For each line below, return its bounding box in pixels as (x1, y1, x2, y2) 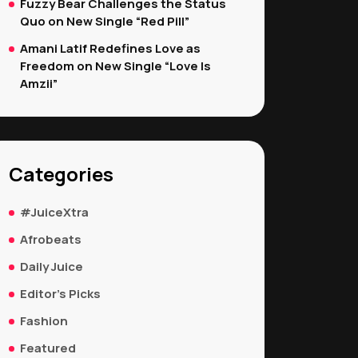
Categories (9, 161, 113, 187)
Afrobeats (20, 231, 82, 248)
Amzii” (20, 75, 58, 92)
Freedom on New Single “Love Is (20, 58, 211, 74)
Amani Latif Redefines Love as (20, 40, 201, 57)
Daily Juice (20, 258, 83, 275)
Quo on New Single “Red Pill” (20, 13, 189, 30)
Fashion (20, 312, 68, 329)
